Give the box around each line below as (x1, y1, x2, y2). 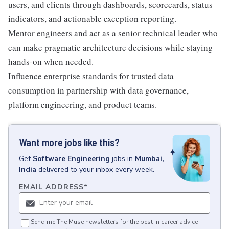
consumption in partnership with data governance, (8, 84, 189, 96)
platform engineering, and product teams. (8, 98, 157, 110)
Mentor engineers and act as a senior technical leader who (8, 27, 218, 39)
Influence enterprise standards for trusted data (8, 70, 174, 82)
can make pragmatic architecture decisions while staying (8, 41, 213, 53)
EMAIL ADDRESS (19, 182, 84, 192)
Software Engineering (33, 153, 110, 164)
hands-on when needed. (8, 55, 94, 67)
